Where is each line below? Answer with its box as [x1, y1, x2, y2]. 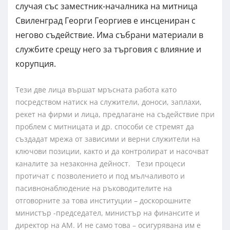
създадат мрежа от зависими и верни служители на [15, 134, 200, 144]
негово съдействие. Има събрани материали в [15, 29, 203, 41]
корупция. [15, 58, 56, 70]
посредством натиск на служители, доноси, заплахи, [15, 97, 202, 107]
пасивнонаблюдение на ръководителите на [15, 183, 172, 194]
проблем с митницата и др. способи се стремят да [15, 122, 194, 132]
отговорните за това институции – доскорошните [15, 196, 191, 206]
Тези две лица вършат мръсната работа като [15, 85, 177, 95]
